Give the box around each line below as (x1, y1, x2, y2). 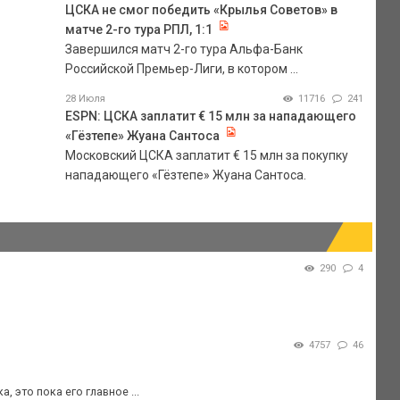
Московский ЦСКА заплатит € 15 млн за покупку (64, 147, 348, 162)
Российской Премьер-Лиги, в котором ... (64, 61, 298, 76)
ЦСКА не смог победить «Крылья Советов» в (64, 2, 337, 17)
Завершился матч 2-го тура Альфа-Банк (64, 41, 303, 56)
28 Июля (64, 92, 105, 104)
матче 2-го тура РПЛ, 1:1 (64, 21, 212, 37)
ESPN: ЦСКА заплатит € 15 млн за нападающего (64, 108, 356, 123)
